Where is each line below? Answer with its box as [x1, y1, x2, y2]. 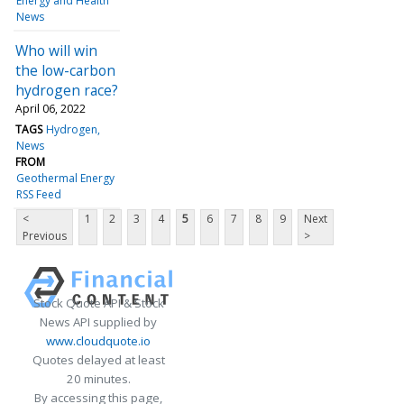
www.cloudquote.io [46, 332, 151, 349]
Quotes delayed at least [32, 351, 165, 368]
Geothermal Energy [16, 170, 115, 186]
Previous [23, 227, 67, 243]
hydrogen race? [15, 79, 118, 100]
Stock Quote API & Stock [32, 294, 164, 311]
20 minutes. [66, 370, 131, 387]
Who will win [15, 40, 97, 60]
